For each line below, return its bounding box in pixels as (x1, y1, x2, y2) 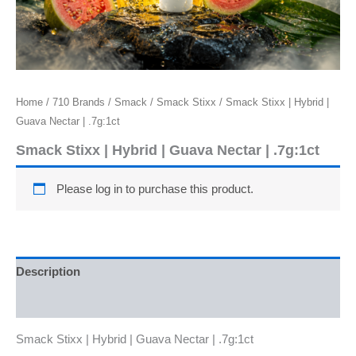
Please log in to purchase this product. (56, 183, 254, 196)
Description (16, 265, 80, 279)
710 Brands (52, 95, 105, 108)
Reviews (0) (16, 296, 80, 309)
